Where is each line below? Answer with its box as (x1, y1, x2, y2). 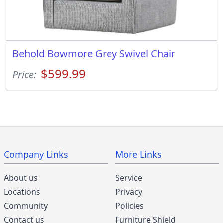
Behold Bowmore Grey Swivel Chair (12, 47, 175, 61)
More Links (115, 148, 162, 161)
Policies (115, 200, 144, 212)
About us (4, 172, 38, 184)
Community (4, 200, 48, 212)
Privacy (115, 186, 142, 198)
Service (115, 172, 142, 184)
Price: (12, 68, 39, 82)
